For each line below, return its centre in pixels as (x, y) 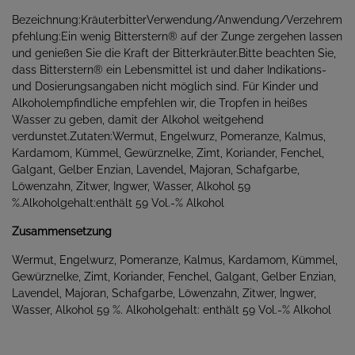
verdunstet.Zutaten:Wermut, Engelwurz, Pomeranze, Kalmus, (169, 136)
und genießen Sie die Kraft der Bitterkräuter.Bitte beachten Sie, (174, 53)
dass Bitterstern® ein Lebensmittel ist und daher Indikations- (169, 70)
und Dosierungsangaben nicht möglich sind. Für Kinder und (165, 86)
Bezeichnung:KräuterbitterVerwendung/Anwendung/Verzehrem (177, 20)
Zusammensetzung (62, 231)
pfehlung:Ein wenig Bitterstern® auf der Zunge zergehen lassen (177, 36)
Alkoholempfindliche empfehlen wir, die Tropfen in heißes (160, 103)
